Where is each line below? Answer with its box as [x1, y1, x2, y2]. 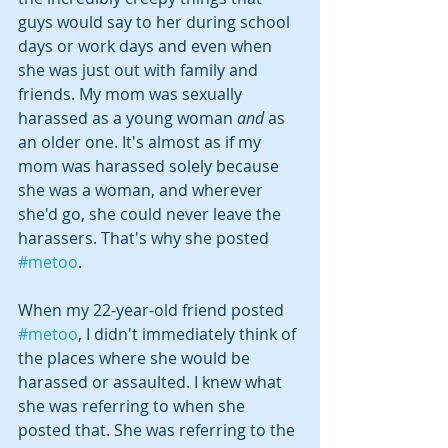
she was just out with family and [18, 58, 262, 81]
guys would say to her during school [18, 10, 294, 33]
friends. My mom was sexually [18, 82, 246, 105]
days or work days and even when [18, 34, 276, 57]
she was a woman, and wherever [18, 178, 267, 201]
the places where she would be [18, 346, 254, 369]
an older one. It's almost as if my [18, 130, 265, 153]
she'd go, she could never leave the [18, 202, 285, 225]
